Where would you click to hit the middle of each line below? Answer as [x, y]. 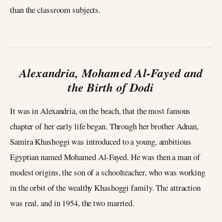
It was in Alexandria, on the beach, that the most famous [100, 111]
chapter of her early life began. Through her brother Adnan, [105, 126]
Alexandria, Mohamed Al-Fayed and [111, 73]
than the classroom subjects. [55, 9]
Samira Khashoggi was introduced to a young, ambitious [101, 141]
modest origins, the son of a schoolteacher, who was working [108, 172]
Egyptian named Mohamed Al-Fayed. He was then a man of [105, 157]
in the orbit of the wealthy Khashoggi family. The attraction [105, 187]
